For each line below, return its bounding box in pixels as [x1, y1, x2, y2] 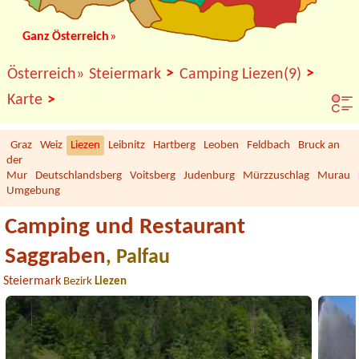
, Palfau [106, 247, 171, 268]
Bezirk [61, 275, 95, 288]
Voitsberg [130, 170, 175, 183]
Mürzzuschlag [243, 170, 309, 183]
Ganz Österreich [22, 30, 110, 44]
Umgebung [6, 185, 60, 198]
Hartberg [153, 139, 196, 152]
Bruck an [298, 139, 340, 152]
